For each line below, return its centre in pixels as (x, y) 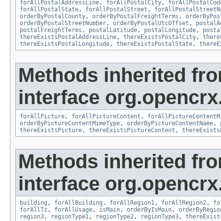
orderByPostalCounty (53, 17)
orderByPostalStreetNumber (63, 23)
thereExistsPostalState (154, 44)
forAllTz (34, 210)
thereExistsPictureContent (132, 130)
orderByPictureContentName (170, 124)
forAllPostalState (49, 10)
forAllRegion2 (184, 203)
